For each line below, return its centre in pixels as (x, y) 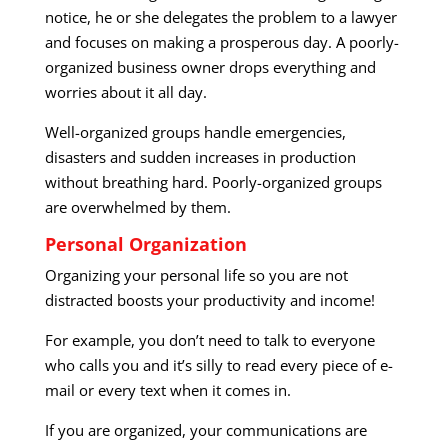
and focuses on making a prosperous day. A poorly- (221, 42)
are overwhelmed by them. (137, 207)
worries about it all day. (125, 92)
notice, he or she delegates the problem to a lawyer (220, 17)
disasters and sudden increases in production (200, 157)
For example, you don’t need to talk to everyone (209, 340)
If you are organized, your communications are (205, 430)
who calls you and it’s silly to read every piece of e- (218, 365)
